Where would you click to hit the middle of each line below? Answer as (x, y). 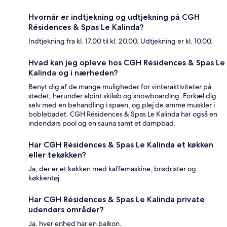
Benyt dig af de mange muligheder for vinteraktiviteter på (120, 87)
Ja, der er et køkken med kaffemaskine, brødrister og (112, 169)
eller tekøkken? (57, 155)
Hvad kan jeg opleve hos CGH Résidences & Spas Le (127, 63)
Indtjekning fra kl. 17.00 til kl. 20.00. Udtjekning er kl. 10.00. (121, 41)
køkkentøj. (45, 178)
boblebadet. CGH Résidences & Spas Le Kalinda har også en (123, 114)
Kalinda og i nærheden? (73, 73)
